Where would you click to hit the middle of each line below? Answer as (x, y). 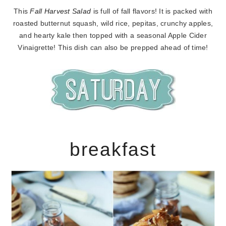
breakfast (113, 150)
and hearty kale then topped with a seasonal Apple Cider (113, 36)
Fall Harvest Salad (62, 12)
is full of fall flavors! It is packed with (153, 12)
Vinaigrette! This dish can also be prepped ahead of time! (113, 48)
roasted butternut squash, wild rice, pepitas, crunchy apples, (113, 24)
